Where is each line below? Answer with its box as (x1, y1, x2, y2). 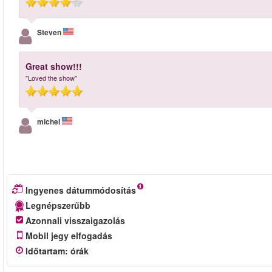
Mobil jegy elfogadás (25, 229, 112, 242)
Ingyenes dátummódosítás (25, 184, 136, 196)
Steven (37, 27, 63, 38)
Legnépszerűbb (25, 199, 90, 211)
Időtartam (25, 245, 65, 257)
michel (37, 116, 62, 127)
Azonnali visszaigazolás (25, 214, 125, 226)
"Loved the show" (25, 73, 77, 83)
